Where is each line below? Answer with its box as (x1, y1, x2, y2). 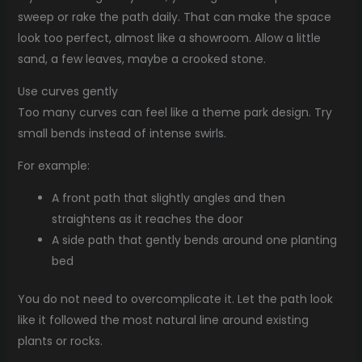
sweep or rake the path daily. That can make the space (17, 9, 331, 26)
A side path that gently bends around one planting (51, 232, 337, 249)
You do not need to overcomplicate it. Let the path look (17, 291, 333, 308)
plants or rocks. (17, 333, 103, 350)
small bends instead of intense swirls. (17, 125, 226, 142)
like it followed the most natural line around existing (17, 312, 309, 329)
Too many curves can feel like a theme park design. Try (17, 104, 332, 121)
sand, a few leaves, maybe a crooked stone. (17, 51, 266, 68)
